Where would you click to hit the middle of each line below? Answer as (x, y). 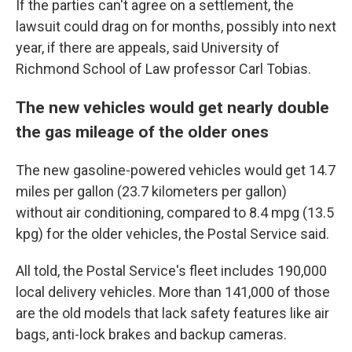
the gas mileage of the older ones (142, 131)
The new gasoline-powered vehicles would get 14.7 (176, 170)
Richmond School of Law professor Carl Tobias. (163, 68)
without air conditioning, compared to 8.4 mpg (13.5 (175, 212)
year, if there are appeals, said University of (148, 47)
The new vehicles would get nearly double (172, 107)
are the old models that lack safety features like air (172, 313)
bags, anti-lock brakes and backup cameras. (151, 334)
